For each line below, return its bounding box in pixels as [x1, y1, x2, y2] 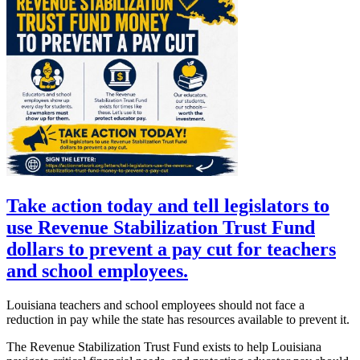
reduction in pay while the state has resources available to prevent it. [6, 312, 350, 326]
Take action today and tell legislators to [6, 194, 329, 216]
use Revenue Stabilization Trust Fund [6, 216, 315, 238]
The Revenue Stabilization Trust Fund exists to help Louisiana [6, 339, 321, 354]
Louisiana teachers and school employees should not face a [6, 297, 305, 312]
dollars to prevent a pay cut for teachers [6, 238, 336, 260]
